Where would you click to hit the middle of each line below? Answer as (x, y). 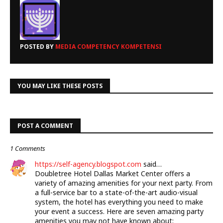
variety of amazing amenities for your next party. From (124, 183)
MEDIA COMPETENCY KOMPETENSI (108, 47)
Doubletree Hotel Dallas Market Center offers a (112, 173)
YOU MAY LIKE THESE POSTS (60, 86)
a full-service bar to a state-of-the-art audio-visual (116, 192)
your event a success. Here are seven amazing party (119, 211)
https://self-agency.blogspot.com (88, 164)
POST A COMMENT (45, 126)
